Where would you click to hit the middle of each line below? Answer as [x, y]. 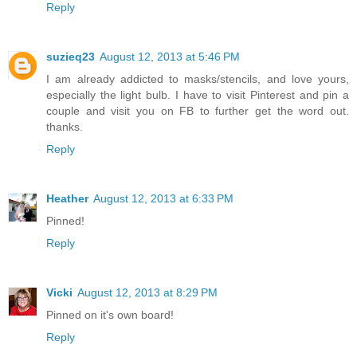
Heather [67, 199]
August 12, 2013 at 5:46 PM [170, 57]
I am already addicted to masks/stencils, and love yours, [198, 79]
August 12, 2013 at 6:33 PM [163, 199]
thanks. [65, 127]
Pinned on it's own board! [110, 315]
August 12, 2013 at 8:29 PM [147, 293]
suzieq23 [71, 57]
